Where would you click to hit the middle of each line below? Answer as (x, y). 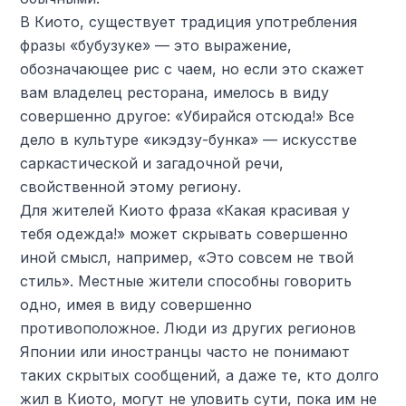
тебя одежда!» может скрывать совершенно (184, 234)
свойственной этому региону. (131, 187)
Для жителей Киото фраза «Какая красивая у (185, 210)
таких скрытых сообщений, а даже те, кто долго (200, 375)
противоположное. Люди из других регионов (188, 328)
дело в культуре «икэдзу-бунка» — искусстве (189, 140)
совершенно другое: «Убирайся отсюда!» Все (188, 116)
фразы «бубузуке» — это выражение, (156, 45)
